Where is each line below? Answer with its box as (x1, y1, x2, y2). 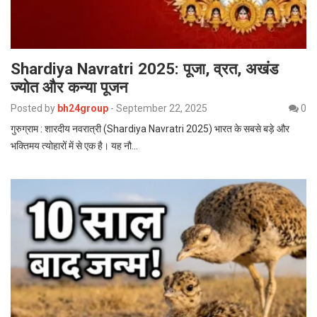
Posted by (11, 103, 55, 115)
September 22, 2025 (116, 103, 207, 115)
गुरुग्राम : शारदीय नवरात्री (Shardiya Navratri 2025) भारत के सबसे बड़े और (11, 123, 289, 135)
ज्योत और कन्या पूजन (11, 78, 128, 97)
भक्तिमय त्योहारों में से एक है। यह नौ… (11, 140, 138, 152)
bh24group (57, 103, 108, 115)
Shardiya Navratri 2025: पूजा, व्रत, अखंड (11, 59, 278, 79)
